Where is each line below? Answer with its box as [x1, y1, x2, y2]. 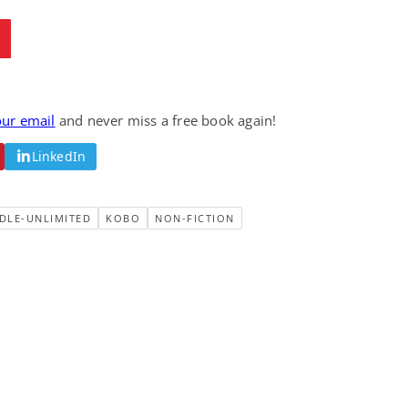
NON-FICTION [155, 210, 235, 225]
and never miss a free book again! [55, 110, 277, 129]
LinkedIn [31, 147, 87, 165]
